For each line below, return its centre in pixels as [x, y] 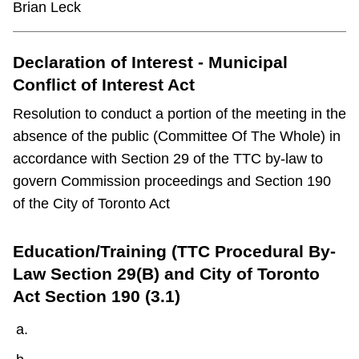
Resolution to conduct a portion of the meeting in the [179, 114]
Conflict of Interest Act [104, 85]
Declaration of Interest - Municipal [150, 63]
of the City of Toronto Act [91, 204]
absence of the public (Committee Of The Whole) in [177, 137]
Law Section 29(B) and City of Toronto [166, 274]
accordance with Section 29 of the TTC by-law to [168, 159]
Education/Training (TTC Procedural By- [174, 252]
